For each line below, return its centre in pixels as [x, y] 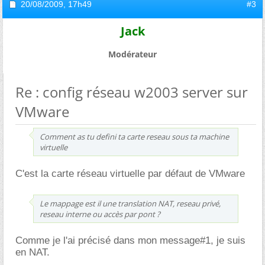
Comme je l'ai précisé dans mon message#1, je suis [130, 240]
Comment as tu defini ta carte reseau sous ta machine [134, 137]
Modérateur [132, 54]
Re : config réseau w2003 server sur [132, 92]
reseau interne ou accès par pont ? [100, 214]
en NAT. [33, 252]
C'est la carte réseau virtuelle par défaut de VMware [130, 174]
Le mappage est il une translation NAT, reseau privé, [130, 203]
